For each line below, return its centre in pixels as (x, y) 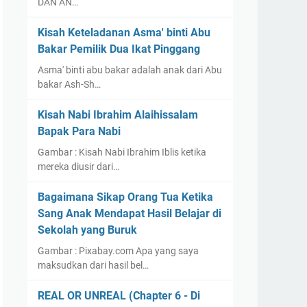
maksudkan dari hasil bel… (93, 265)
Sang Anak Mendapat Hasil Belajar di (130, 213)
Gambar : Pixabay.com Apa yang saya (118, 251)
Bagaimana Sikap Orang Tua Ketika (125, 197)
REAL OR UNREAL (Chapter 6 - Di (119, 296)
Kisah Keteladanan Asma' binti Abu (124, 33)
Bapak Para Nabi (79, 131)
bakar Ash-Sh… (69, 84)
